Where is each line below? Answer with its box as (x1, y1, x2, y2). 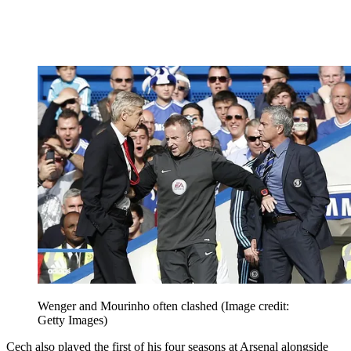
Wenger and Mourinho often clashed (38, 299, 221, 313)
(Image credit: (221, 299, 289, 313)
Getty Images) (38, 313, 107, 327)
